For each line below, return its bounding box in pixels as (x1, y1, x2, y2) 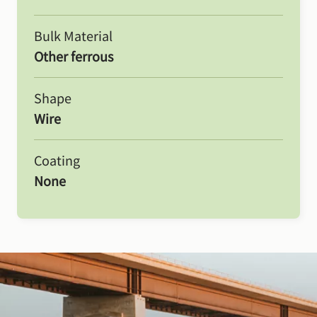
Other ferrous (34, 47, 113, 66)
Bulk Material (34, 26, 113, 45)
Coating (34, 151, 80, 170)
